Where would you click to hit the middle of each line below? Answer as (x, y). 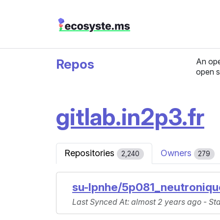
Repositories (91, 153)
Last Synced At (100, 202)
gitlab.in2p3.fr (130, 117)
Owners (177, 153)
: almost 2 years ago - (168, 202)
